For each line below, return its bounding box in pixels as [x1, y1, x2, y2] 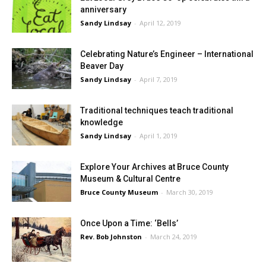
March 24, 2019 [150, 232, 197, 241]
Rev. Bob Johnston [80, 232, 142, 241]
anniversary [80, 5, 126, 14]
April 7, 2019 [140, 75, 178, 84]
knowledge [80, 118, 123, 127]
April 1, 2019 [140, 131, 178, 140]
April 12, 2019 [140, 18, 181, 27]
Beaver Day [80, 61, 123, 71]
